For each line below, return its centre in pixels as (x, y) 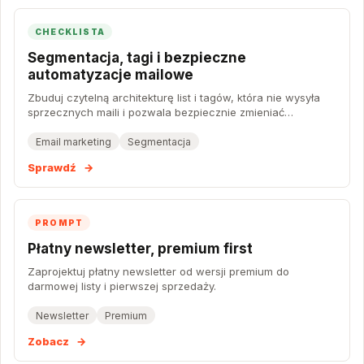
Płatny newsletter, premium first (140, 249)
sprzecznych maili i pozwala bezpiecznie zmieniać (156, 112)
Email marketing (74, 141)
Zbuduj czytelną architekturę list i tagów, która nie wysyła (174, 97)
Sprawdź (53, 167)
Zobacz (50, 341)
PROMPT (59, 223)
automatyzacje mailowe (110, 75)
